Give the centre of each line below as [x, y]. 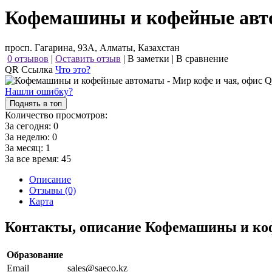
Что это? [73, 69]
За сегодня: [29, 126]
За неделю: [29, 137]
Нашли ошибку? [39, 91]
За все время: [33, 158]
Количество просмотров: [56, 115]
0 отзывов [28, 58]
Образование [35, 254]
